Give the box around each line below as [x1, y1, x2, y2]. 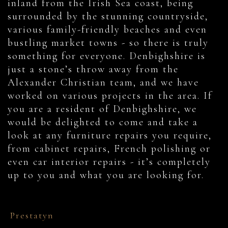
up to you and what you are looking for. [8, 169, 204, 182]
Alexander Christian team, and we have [8, 76, 199, 89]
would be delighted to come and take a [8, 116, 198, 129]
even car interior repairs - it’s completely [8, 156, 211, 168]
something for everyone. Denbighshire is [8, 50, 206, 63]
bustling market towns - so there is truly [8, 37, 209, 49]
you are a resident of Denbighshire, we [8, 103, 197, 116]
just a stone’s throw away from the [8, 63, 179, 76]
